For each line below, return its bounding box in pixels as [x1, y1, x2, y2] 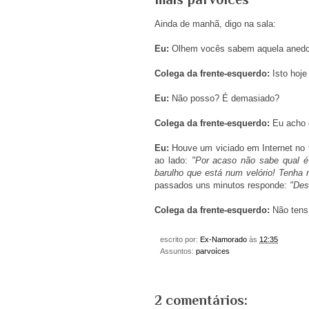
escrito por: [160, 235, 200, 244]
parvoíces [196, 247, 230, 256]
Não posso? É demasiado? [169, 93, 279, 104]
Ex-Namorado [200, 235, 247, 244]
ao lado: [154, 155, 192, 166]
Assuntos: [160, 247, 196, 256]
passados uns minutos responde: [154, 180, 290, 191]
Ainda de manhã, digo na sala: [154, 19, 279, 30]
